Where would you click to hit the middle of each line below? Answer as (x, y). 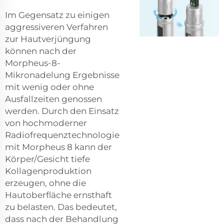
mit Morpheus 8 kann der (58, 147)
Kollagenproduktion (48, 171)
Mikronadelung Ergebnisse (62, 75)
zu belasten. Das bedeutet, (61, 207)
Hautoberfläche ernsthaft (58, 195)
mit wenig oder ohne (49, 87)
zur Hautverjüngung (48, 39)
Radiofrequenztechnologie (62, 135)
